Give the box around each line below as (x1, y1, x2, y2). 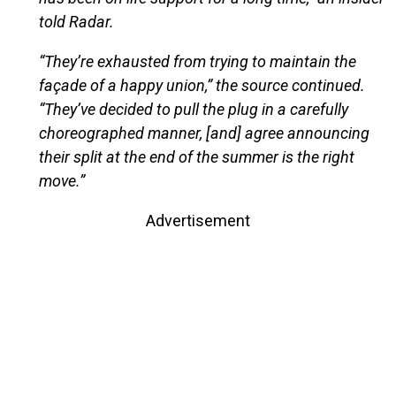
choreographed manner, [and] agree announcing (38, 123, 369, 142)
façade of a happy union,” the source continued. (38, 75, 365, 95)
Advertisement (146, 210, 250, 230)
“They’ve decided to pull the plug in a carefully (38, 99, 348, 118)
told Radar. (38, 11, 114, 31)
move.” (38, 171, 85, 190)
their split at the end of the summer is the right (38, 147, 354, 166)
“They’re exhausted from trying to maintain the (38, 51, 356, 71)
